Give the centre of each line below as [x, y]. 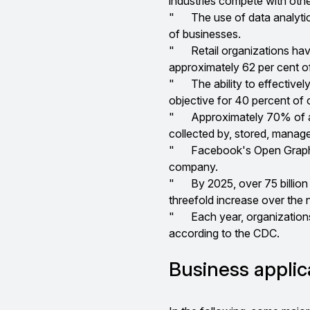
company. [193, 167]
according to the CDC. [224, 233]
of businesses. [205, 34]
